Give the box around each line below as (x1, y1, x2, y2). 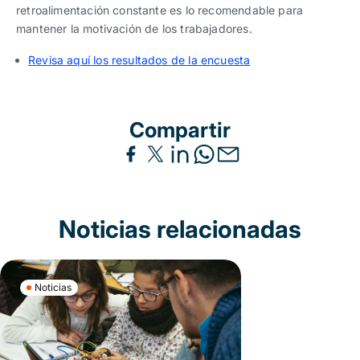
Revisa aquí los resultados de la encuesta (28, 52, 251, 67)
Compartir (129, 117, 231, 142)
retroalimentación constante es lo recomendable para (16, 2, 304, 17)
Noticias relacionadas (59, 214, 301, 243)
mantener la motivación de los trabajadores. (16, 21, 252, 35)
